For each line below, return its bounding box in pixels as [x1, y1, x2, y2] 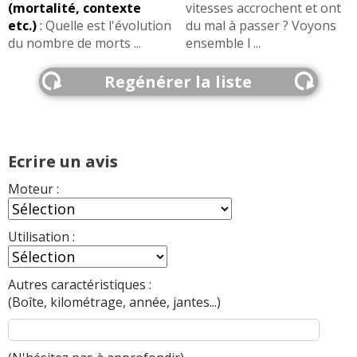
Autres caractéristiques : [8, 275, 151, 293]
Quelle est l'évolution [45, 16, 171, 34]
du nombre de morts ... [8, 33, 141, 52]
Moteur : [8, 179, 59, 198]
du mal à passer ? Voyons [185, 16, 336, 34]
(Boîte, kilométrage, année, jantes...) [8, 292, 221, 311]
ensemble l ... [185, 33, 261, 52]
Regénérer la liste [104, 70, 253, 92]
